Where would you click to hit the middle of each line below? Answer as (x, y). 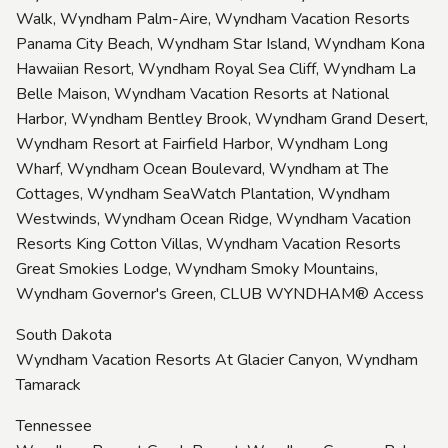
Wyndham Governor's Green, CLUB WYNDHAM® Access (220, 293)
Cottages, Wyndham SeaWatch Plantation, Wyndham (203, 193)
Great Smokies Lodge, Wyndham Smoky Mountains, (197, 268)
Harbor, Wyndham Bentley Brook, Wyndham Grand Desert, (222, 118)
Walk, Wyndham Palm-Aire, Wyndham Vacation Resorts (213, 18)
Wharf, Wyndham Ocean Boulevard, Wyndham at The (202, 168)
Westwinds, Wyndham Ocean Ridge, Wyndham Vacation (213, 218)
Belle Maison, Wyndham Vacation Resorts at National (202, 93)
